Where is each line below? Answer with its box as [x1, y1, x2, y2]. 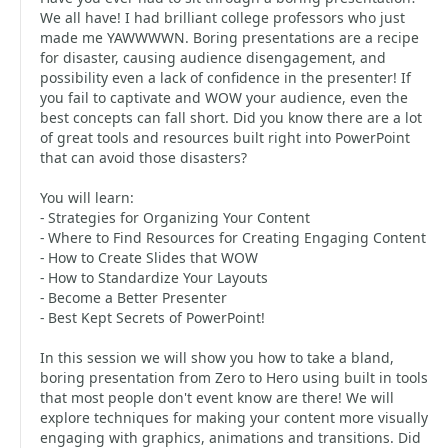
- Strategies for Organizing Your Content [40, 208, 310, 227]
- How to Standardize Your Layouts [40, 268, 268, 287]
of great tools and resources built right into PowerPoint [40, 128, 410, 147]
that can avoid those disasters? [40, 148, 247, 167]
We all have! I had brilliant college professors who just [40, 8, 405, 27]
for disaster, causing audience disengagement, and [40, 48, 386, 67]
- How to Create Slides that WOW [40, 248, 258, 267]
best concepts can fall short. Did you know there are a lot [40, 108, 422, 127]
